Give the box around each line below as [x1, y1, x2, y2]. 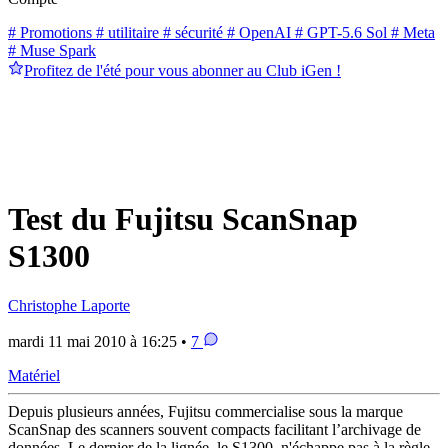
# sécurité [159, 23, 223, 41]
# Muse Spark [8, 41, 96, 59]
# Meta [387, 23, 435, 41]
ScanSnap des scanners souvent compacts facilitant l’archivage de [8, 420, 421, 438]
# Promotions [8, 23, 92, 41]
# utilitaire [92, 23, 159, 41]
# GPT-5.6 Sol [291, 23, 387, 41]
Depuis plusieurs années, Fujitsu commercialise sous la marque [8, 402, 403, 420]
